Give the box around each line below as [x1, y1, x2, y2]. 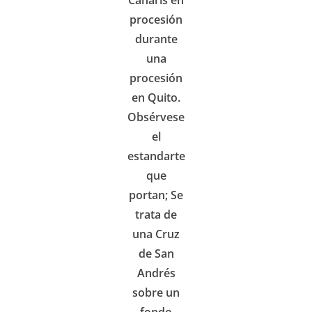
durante [134, 31, 178, 47]
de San [138, 246, 174, 261]
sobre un [132, 285, 180, 300]
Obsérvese [127, 109, 185, 125]
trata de [135, 207, 177, 222]
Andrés [136, 265, 175, 281]
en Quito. [132, 90, 180, 105]
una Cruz [132, 226, 180, 242]
